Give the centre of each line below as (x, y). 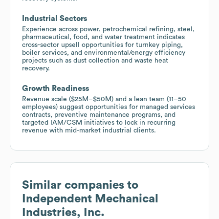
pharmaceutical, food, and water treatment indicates (103, 37)
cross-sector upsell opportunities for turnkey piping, (102, 45)
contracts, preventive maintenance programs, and (99, 115)
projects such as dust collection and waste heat (95, 60)
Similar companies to (80, 185)
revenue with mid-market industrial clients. (89, 130)
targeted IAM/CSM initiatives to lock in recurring (99, 122)
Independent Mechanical (90, 199)
